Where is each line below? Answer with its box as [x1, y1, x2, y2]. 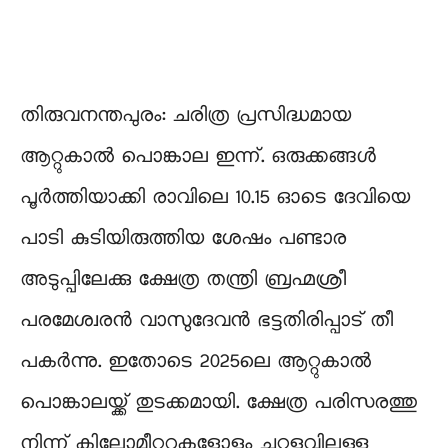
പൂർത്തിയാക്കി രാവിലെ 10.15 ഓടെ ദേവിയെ [20, 186, 410, 211]
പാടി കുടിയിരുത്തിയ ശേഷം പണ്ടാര [20, 227, 346, 252]
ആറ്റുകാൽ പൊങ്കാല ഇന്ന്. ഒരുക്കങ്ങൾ [20, 145, 376, 170]
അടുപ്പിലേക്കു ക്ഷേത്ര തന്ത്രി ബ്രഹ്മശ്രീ [20, 268, 346, 293]
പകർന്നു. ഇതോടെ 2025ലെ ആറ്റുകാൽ [20, 350, 371, 375]
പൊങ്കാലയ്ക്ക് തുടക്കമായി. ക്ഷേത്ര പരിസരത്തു [20, 391, 417, 416]
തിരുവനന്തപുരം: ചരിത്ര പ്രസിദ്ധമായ [20, 104, 351, 129]
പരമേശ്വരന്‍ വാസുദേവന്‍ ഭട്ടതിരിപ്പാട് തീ [20, 309, 393, 334]
